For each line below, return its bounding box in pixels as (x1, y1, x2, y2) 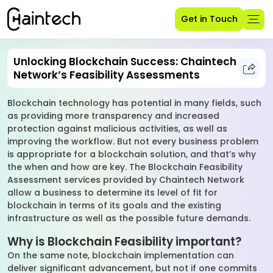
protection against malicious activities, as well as (7, 122, 227, 135)
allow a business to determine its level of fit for (7, 186, 218, 199)
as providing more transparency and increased (7, 110, 219, 122)
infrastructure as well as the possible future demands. (7, 212, 253, 224)
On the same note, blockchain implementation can (7, 249, 234, 261)
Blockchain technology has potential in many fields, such (7, 97, 261, 109)
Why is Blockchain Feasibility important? (7, 233, 241, 250)
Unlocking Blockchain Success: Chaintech (13, 54, 236, 69)
